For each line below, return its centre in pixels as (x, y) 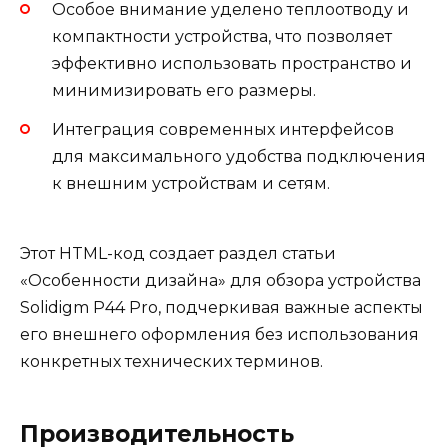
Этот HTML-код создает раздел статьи (178, 253)
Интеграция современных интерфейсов (223, 129)
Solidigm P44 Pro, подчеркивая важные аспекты (221, 307)
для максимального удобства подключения (239, 156)
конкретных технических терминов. (171, 361)
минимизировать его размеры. (184, 91)
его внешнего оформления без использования (219, 334)
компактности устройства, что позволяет (222, 37)
